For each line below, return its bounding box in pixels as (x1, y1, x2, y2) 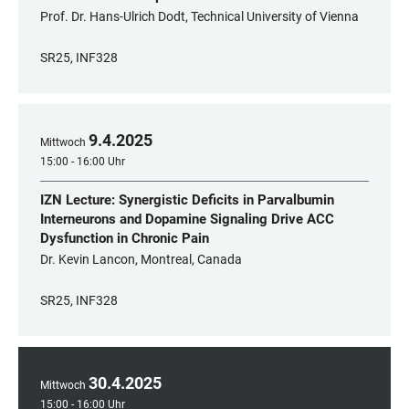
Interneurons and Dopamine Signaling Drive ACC (40, 211, 334, 227)
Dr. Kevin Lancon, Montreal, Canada (40, 252, 242, 267)
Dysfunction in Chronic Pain (40, 230, 209, 246)
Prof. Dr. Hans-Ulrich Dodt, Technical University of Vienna (40, 9, 359, 24)
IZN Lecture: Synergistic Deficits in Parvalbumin (40, 192, 334, 208)
